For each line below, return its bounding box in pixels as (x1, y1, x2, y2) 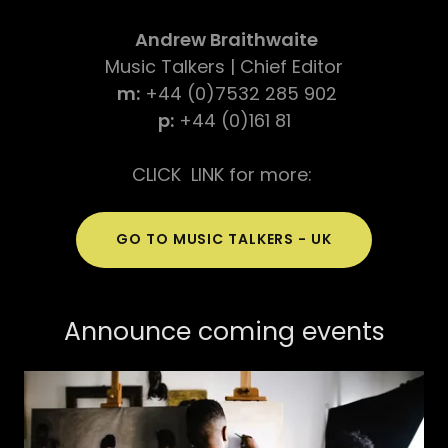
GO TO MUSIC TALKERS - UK (116, 229, 332, 250)
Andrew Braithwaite (130, 26, 318, 52)
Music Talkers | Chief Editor (105, 53, 343, 79)
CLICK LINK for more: (131, 161, 317, 187)
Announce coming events (63, 313, 385, 349)
